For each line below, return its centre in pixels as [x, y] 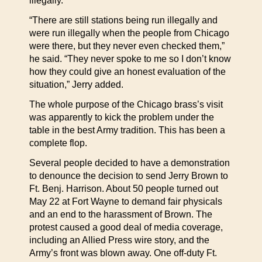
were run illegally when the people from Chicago [129, 33]
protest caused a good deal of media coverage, [126, 227]
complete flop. [58, 143]
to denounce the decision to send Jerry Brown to [129, 176]
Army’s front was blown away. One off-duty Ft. [123, 253]
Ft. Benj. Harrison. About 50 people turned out [124, 189]
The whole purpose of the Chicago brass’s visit [126, 104]
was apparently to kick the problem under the [122, 117]
